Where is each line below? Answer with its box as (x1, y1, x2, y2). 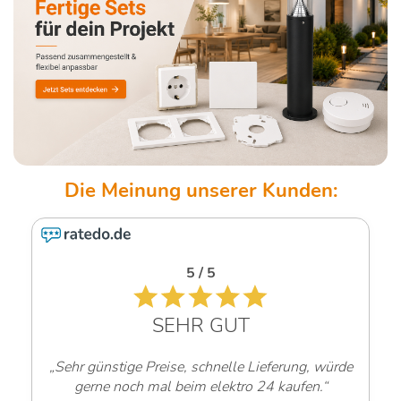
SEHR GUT (151, 312, 250, 340)
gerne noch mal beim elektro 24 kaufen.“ (73, 377, 328, 397)
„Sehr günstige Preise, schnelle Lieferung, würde (48, 357, 353, 378)
